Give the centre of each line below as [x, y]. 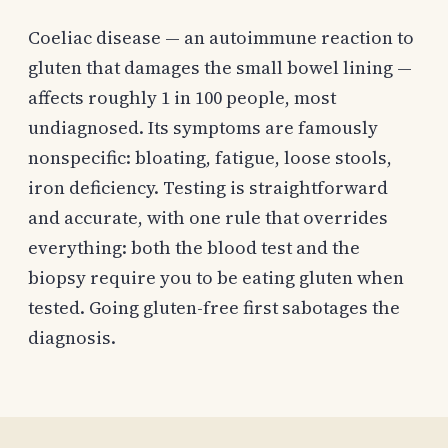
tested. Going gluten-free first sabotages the [214, 307]
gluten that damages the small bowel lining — [220, 67]
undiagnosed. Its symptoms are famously [203, 127]
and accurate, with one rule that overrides [208, 217]
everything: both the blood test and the [194, 247]
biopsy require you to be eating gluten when [216, 277]
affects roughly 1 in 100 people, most [182, 97]
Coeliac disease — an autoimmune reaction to [221, 37]
